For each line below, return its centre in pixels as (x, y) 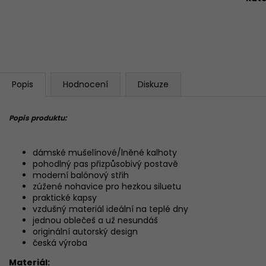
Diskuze (153, 84)
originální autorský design (85, 231)
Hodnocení (85, 84)
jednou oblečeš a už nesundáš (95, 220)
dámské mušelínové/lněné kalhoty (105, 152)
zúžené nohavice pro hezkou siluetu (107, 186)
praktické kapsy (65, 197)
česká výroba (60, 243)
